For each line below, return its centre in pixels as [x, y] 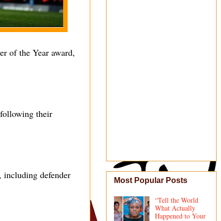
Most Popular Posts [151, 181]
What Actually [175, 208]
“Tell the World [176, 200]
